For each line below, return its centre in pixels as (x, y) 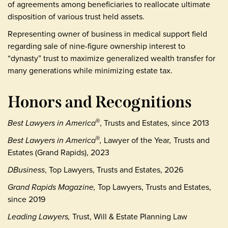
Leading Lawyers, (40, 217)
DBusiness (26, 170)
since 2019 (26, 199)
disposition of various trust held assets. (76, 17)
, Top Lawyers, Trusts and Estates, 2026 (114, 170)
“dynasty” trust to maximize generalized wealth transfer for (111, 58)
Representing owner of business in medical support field (107, 34)
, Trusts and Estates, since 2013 (154, 123)
